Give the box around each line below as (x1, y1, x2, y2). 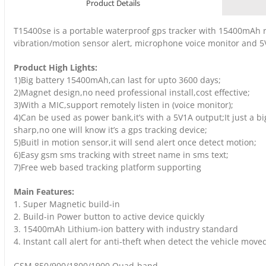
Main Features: (14, 185, 74, 197)
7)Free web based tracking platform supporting (14, 161, 201, 173)
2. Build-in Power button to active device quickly (14, 210, 204, 222)
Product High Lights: (14, 61, 97, 73)
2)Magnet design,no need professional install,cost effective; (14, 86, 250, 98)
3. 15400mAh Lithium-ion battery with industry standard (14, 223, 238, 235)
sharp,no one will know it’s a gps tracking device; (14, 123, 207, 135)
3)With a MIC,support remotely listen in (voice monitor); (14, 99, 233, 110)
